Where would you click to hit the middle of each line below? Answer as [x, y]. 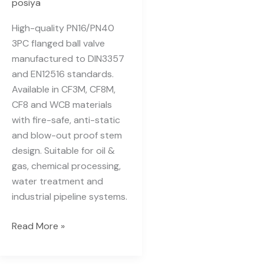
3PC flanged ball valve [58, 43]
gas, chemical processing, [66, 166]
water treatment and [57, 181]
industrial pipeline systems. [70, 197]
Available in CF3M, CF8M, [64, 89]
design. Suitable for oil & [63, 151]
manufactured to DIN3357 [68, 59]
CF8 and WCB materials [62, 105]
